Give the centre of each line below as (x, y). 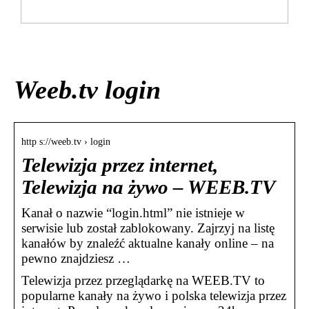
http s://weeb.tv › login (66, 142)
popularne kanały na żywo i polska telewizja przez (154, 296)
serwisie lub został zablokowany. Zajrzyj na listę (148, 228)
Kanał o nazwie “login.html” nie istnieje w (133, 213)
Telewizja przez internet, (120, 166)
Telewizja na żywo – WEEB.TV (148, 188)
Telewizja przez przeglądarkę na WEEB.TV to (143, 281)
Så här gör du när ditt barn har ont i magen (146, 40)
